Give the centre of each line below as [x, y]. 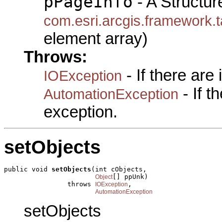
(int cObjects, [119, 169]
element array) [96, 38]
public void [28, 169]
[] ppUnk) [130, 177]
